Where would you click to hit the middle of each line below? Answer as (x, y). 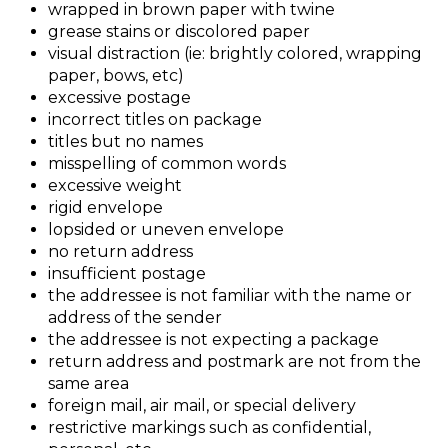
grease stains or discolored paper (179, 31)
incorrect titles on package (155, 119)
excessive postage (119, 97)
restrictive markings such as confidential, (209, 427)
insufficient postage (127, 273)
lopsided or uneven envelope (166, 229)
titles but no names (125, 141)
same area (88, 383)
